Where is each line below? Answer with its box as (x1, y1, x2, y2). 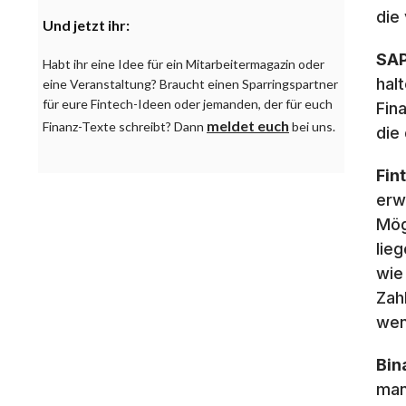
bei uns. (289, 119, 335, 135)
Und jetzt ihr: (43, 16, 130, 34)
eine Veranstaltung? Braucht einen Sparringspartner (43, 76, 338, 92)
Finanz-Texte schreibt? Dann (43, 119, 207, 135)
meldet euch (207, 117, 289, 135)
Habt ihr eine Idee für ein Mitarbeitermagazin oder (43, 56, 324, 72)
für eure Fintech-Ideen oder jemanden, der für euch (43, 96, 333, 112)
